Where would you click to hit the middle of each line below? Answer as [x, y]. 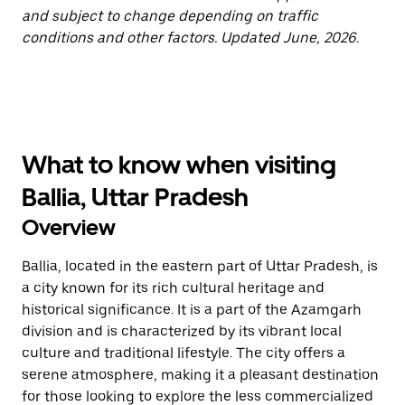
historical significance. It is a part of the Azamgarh [192, 310]
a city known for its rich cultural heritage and [173, 288]
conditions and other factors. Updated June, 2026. [190, 38]
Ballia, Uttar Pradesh [135, 197]
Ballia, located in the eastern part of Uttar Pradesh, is [200, 266]
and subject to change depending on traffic [170, 16]
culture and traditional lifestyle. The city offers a [184, 353]
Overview [69, 227]
